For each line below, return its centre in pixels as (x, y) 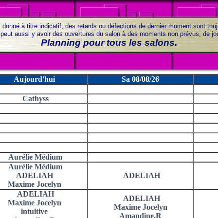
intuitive (34, 211)
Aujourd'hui (34, 79)
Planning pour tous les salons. (109, 43)
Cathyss (34, 99)
